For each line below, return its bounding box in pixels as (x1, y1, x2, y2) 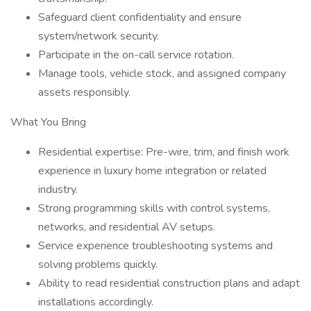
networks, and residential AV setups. (38, 219, 215, 235)
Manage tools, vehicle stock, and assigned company (38, 66, 286, 81)
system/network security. (38, 28, 159, 44)
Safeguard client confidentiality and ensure (38, 10, 242, 25)
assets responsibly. (38, 85, 131, 100)
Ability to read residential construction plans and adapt (38, 276, 300, 291)
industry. (38, 182, 78, 197)
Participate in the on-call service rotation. (38, 47, 234, 62)
